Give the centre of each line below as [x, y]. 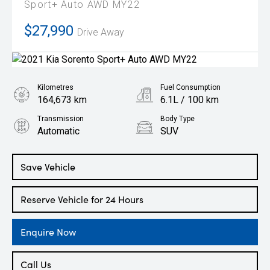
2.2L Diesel [61, 162]
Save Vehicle [48, 167]
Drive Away [101, 32]
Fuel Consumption [190, 87]
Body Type [177, 119]
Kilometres [55, 87]
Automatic [58, 131]
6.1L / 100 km [190, 100]
